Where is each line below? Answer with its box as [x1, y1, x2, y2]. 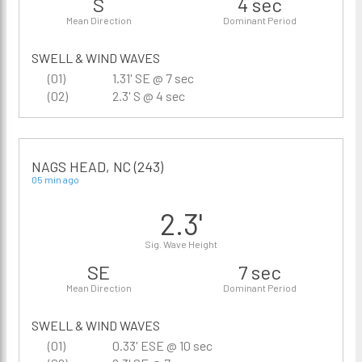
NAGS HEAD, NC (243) [32, 158, 163, 175]
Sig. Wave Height [145, 238, 217, 250]
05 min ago [32, 174, 79, 185]
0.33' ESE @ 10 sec [112, 338, 213, 353]
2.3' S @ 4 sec [112, 88, 185, 103]
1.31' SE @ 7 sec [112, 70, 194, 86]
